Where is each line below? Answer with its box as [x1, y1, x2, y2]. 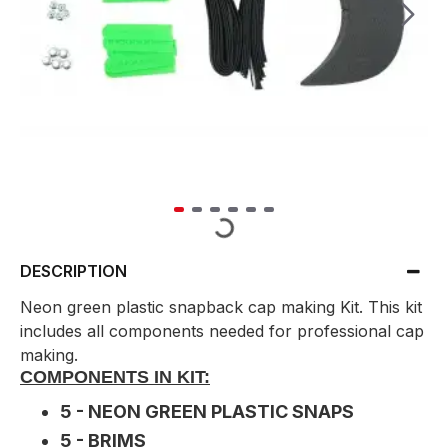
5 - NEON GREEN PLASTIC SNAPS [60, 401, 354, 422]
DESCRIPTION [20, 261, 127, 281]
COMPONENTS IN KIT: [20, 367, 210, 387]
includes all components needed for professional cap [20, 321, 424, 341]
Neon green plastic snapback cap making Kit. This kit [20, 297, 422, 317]
